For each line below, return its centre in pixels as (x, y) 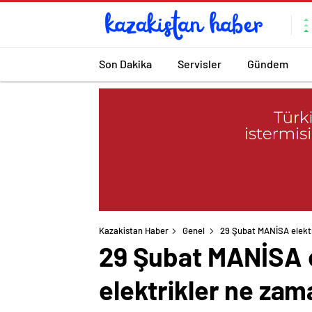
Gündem (268, 63)
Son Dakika (125, 63)
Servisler (200, 63)
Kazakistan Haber (134, 231)
